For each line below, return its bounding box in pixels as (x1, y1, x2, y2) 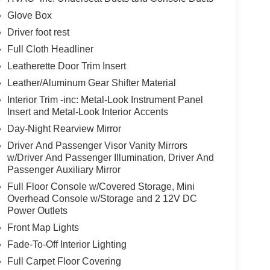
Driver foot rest (7, 27, 69, 37)
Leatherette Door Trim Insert (7, 60, 126, 71)
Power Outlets (7, 205, 67, 216)
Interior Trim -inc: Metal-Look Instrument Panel (7, 94, 203, 105)
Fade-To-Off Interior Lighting (7, 239, 127, 250)
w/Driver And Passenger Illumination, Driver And (7, 152, 214, 163)
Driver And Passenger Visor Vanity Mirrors (7, 140, 187, 151)
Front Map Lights (7, 222, 79, 233)
